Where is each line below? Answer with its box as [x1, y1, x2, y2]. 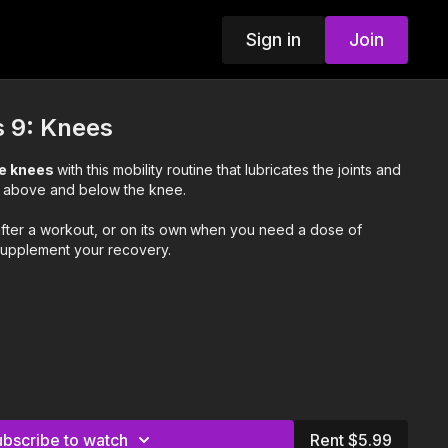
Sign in [245, 28, 301, 50]
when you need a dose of [190, 221, 363, 238]
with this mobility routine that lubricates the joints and [57, 161, 402, 178]
